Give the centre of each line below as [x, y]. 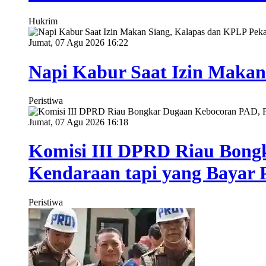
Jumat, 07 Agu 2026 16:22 [78, 43]
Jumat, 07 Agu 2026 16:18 [78, 122]
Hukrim [43, 21]
